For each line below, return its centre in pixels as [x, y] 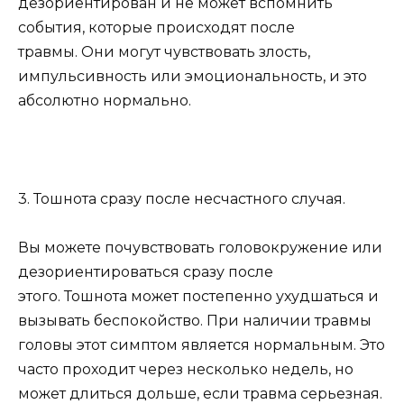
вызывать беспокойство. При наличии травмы [195, 321]
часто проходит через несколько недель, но [186, 369]
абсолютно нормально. [105, 101]
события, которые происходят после [156, 28]
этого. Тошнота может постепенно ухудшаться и [198, 296]
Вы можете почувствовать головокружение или [200, 248]
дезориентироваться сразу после [146, 272]
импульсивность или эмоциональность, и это [193, 77]
